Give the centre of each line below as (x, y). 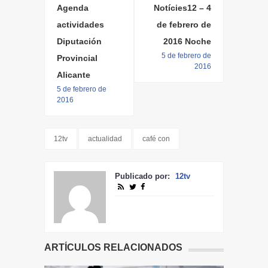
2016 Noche (187, 42)
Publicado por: (144, 176)
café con (156, 139)
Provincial (77, 58)
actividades (80, 25)
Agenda (73, 8)
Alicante (74, 75)
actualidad (105, 139)
